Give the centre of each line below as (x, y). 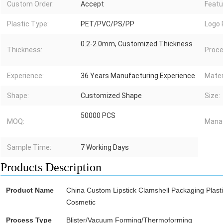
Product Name (30, 190)
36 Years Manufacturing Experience (138, 76)
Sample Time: (29, 148)
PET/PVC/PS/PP (108, 24)
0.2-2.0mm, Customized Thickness (137, 44)
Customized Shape (111, 96)
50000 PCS (98, 116)
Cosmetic (81, 202)
